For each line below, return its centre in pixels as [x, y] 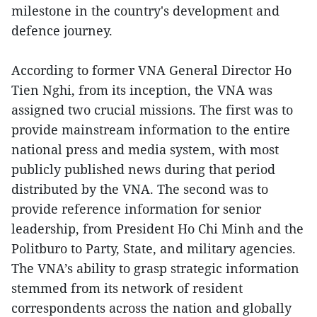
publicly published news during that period [143, 169]
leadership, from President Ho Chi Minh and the [157, 228]
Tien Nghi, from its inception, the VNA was [142, 90]
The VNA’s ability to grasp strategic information [155, 268]
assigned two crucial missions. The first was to [152, 109]
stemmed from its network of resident [127, 288]
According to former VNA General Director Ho [151, 70]
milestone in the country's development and [145, 10]
